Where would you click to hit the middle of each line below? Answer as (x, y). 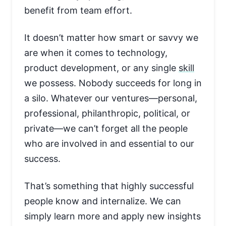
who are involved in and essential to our (109, 144)
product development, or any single (101, 68)
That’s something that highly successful (109, 186)
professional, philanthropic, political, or (107, 113)
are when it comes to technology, (96, 53)
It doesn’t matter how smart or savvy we (111, 38)
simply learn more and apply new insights (112, 216)
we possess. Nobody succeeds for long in (113, 83)
